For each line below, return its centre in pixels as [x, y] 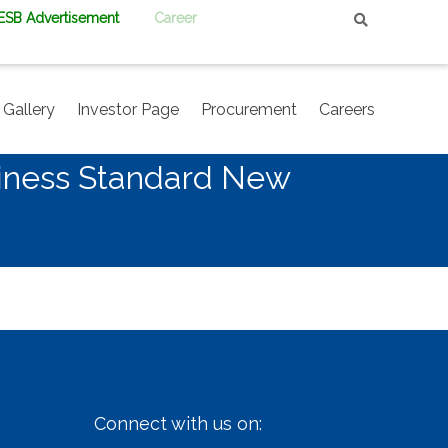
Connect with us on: [177, 423]
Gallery [29, 109]
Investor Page [128, 109]
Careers [347, 109]
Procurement [249, 109]
